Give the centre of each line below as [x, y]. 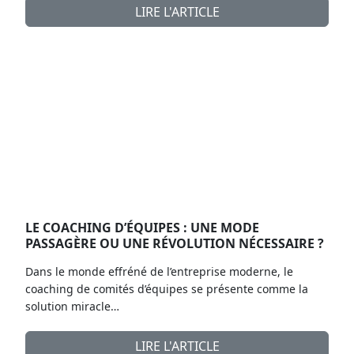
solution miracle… [72, 306]
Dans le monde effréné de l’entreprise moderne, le [159, 271]
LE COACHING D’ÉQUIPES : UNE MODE [142, 227]
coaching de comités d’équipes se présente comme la [167, 288]
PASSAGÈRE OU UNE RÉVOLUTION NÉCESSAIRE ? [175, 243]
